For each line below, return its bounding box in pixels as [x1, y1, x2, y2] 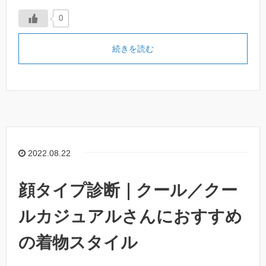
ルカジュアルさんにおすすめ [18, 207, 242, 226]
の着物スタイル [18, 233, 138, 252]
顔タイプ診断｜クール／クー [18, 181, 237, 200]
